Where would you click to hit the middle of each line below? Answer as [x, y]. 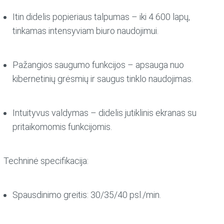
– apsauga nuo [154, 65]
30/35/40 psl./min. [124, 195]
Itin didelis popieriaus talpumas [71, 17]
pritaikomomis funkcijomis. [62, 127]
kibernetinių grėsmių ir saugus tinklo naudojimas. [102, 79]
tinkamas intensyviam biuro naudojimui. [85, 31]
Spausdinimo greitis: [50, 195]
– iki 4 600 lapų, [159, 17]
